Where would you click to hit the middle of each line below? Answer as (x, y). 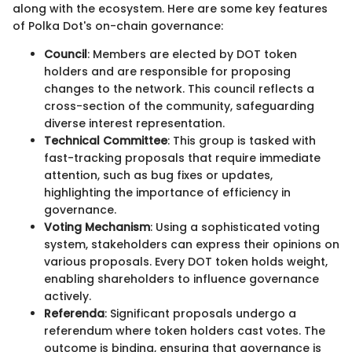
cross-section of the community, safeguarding (179, 106)
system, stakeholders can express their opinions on (192, 244)
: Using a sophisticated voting (235, 227)
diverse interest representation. (134, 123)
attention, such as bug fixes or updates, (158, 175)
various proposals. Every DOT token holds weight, (186, 262)
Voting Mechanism (97, 227)
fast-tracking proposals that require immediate (182, 158)
